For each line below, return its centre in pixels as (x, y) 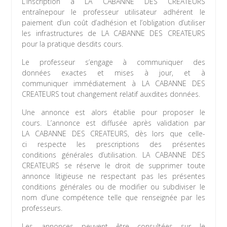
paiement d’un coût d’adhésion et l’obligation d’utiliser (113, 23)
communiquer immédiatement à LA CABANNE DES (113, 84)
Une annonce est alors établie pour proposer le (113, 112)
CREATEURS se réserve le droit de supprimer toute (113, 166)
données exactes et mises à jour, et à (113, 73)
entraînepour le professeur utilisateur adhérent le (113, 12)
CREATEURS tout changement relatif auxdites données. (111, 94)
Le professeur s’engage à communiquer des (113, 62)
